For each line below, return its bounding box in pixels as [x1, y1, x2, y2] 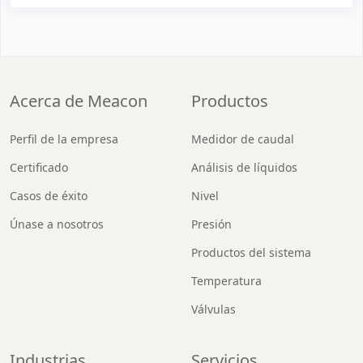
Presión [191, 216, 232, 232]
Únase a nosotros [10, 216, 104, 232]
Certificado [10, 160, 68, 175]
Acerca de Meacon [10, 90, 147, 112]
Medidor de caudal [191, 131, 294, 147]
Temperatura [191, 273, 262, 288]
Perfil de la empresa [10, 131, 118, 147]
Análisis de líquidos [191, 160, 297, 175]
